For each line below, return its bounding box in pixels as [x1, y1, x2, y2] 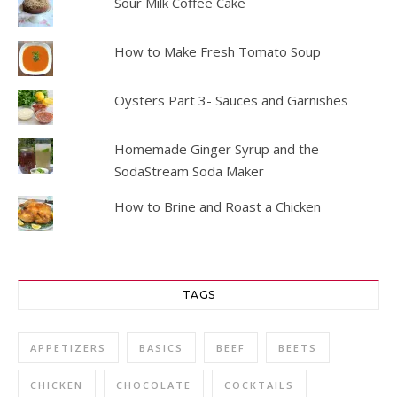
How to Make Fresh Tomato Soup [113, 43, 321, 61]
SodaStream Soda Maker [113, 162, 264, 181]
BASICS [139, 341, 183, 355]
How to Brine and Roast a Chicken [113, 198, 321, 216]
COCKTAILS [224, 378, 294, 393]
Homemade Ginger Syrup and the [113, 140, 319, 159]
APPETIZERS [30, 341, 106, 355]
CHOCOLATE [116, 378, 191, 393]
